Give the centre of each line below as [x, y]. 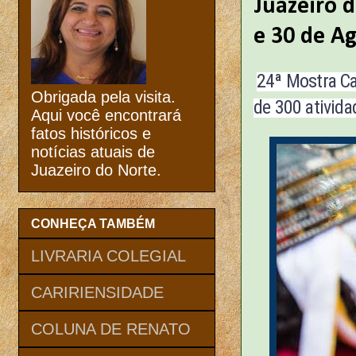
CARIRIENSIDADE [97, 292]
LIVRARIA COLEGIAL [108, 255]
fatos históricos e [91, 134]
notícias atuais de [93, 152]
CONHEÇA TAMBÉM [93, 223]
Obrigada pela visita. [103, 97]
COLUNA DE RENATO [111, 329]
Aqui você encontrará [106, 116]
